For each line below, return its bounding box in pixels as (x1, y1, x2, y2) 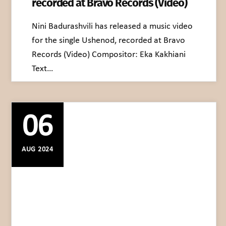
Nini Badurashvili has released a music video (32, 21, 193, 31)
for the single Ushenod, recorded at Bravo (32, 35, 185, 45)
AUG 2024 (22, 145, 53, 153)
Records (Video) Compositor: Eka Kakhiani (32, 49, 186, 60)
